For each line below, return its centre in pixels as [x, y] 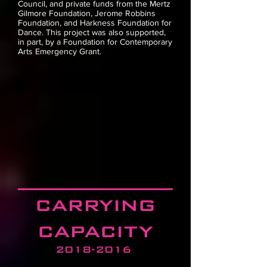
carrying [95, 204]
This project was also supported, [106, 32]
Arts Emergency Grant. [60, 52]
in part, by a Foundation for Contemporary [95, 42]
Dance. [32, 32]
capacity [95, 230]
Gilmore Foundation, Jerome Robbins [87, 13]
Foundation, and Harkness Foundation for [95, 23]
